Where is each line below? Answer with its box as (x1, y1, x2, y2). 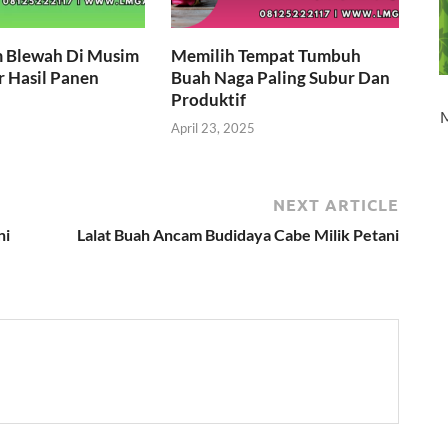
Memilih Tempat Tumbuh (171, 44, 362, 66)
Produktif (171, 88, 247, 110)
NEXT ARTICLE (273, 196, 399, 216)
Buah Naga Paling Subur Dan (171, 66, 391, 88)
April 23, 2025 (171, 120, 256, 137)
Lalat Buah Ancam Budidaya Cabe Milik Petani (77, 225, 399, 245)
